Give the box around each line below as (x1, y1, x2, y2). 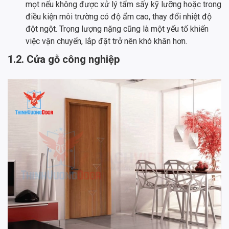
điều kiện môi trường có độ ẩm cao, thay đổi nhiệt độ (26, 11, 212, 21)
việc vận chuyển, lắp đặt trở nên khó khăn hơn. (26, 36, 187, 46)
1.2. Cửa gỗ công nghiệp (8, 53, 120, 65)
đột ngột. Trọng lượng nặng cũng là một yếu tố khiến (26, 24, 209, 34)
